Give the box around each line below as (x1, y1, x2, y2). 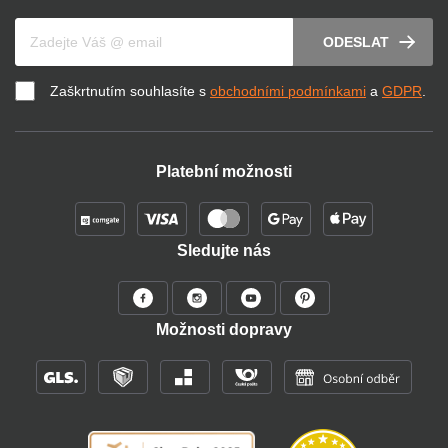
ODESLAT (323, 34, 389, 51)
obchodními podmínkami (210, 83, 366, 100)
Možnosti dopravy (156, 321, 292, 339)
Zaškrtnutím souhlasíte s (50, 83, 210, 100)
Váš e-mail (14, 18, 84, 36)
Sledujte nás (177, 242, 271, 260)
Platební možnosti (156, 163, 292, 181)
